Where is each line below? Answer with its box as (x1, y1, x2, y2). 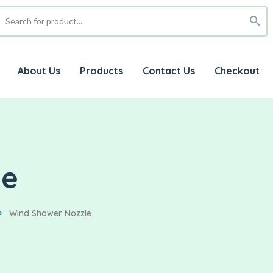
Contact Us (142, 65, 195, 77)
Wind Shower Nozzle (9, 208, 91, 219)
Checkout (214, 65, 260, 77)
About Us (17, 65, 60, 77)
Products (79, 65, 123, 77)
